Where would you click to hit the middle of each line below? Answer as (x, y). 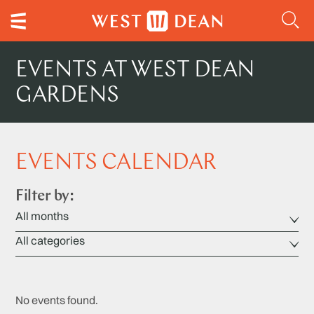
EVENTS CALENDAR (116, 163)
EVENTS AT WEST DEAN (135, 71)
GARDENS (67, 96)
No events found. (57, 300)
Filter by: (45, 197)
